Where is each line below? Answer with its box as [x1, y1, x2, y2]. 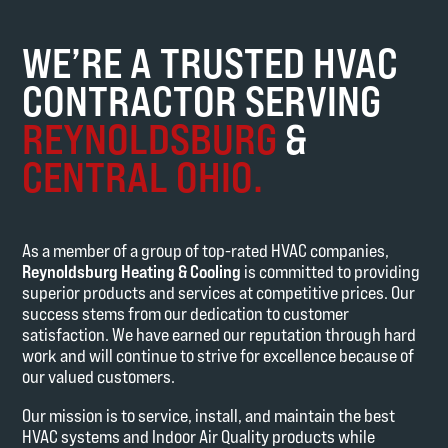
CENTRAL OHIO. [22, 151, 264, 203]
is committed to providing [241, 261, 421, 283]
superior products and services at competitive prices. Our [22, 282, 416, 304]
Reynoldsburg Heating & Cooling [22, 261, 242, 283]
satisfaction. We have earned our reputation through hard [22, 324, 417, 346]
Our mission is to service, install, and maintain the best [22, 405, 396, 427]
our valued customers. [22, 366, 176, 388]
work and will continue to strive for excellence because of [22, 345, 415, 367]
